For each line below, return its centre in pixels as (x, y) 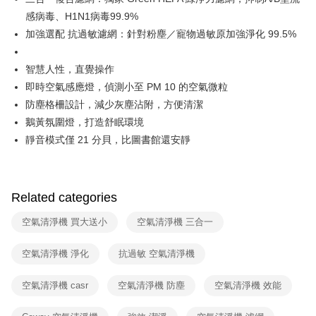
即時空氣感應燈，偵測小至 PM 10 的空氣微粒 (127, 87)
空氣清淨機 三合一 (175, 222)
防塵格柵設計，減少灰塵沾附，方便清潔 (114, 104)
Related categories (64, 197)
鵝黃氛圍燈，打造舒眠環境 (85, 122)
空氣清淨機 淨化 (55, 254)
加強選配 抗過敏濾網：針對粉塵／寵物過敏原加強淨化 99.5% (161, 34)
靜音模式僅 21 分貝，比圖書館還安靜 (108, 140)
